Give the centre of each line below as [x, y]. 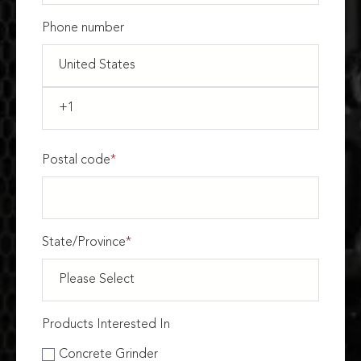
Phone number [83, 29]
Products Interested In [106, 325]
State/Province [84, 243]
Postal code [76, 161]
